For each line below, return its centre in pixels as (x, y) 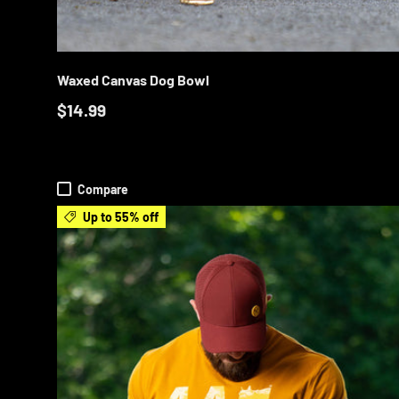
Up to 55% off (121, 216)
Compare (103, 189)
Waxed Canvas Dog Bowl (133, 79)
